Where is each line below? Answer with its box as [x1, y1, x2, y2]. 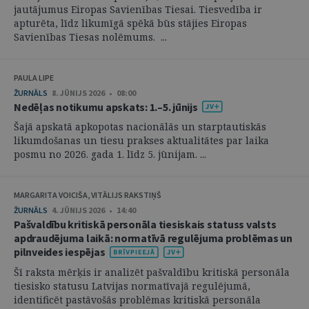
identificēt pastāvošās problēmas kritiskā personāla [14, 292, 261, 306]
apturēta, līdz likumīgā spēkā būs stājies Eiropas [14, 16, 247, 30]
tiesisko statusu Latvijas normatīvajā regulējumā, [14, 279, 250, 292]
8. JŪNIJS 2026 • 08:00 [52, 87, 136, 98]
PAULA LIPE [14, 72, 54, 83]
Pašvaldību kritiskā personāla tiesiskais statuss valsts [14, 217, 277, 232]
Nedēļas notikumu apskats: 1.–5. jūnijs [14, 99, 200, 114]
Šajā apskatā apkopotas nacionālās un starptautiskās [14, 120, 266, 134]
